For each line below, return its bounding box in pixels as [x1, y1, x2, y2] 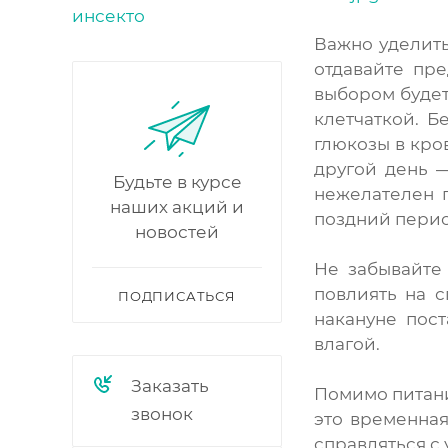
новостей [135, 222, 219, 242]
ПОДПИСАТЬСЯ [118, 288, 236, 304]
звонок [131, 404, 193, 424]
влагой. [314, 333, 380, 354]
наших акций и [110, 197, 244, 217]
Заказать [131, 376, 209, 396]
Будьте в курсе [112, 172, 242, 192]
